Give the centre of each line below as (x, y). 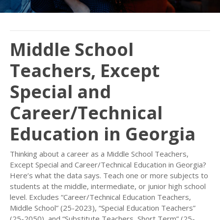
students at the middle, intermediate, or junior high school (108, 186)
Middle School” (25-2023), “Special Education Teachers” (103, 208)
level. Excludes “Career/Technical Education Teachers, (100, 197)
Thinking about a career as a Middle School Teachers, (99, 154)
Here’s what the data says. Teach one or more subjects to (109, 175)
